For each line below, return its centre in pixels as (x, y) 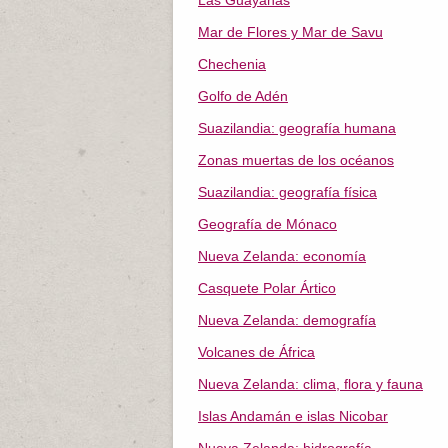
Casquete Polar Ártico (267, 288)
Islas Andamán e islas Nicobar (293, 416)
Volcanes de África (256, 352)
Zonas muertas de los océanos (296, 160)
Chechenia (232, 64)
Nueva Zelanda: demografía (287, 320)
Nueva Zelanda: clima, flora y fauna (310, 384)
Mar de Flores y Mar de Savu (290, 32)
